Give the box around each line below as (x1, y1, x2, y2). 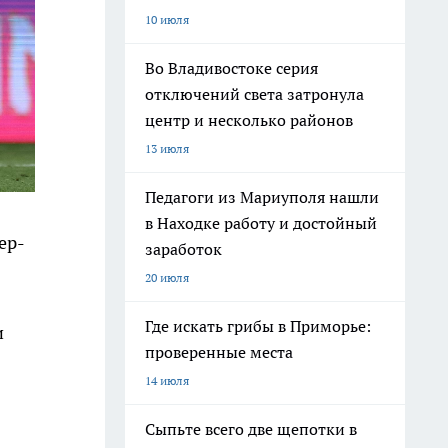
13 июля (145, 141, 189, 156)
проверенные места (145, 342, 293, 362)
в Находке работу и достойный (145, 213, 377, 233)
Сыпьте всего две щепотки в (145, 419, 357, 439)
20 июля (145, 270, 189, 285)
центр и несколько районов (145, 110, 353, 130)
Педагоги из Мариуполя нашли (145, 187, 379, 207)
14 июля (145, 373, 189, 388)
